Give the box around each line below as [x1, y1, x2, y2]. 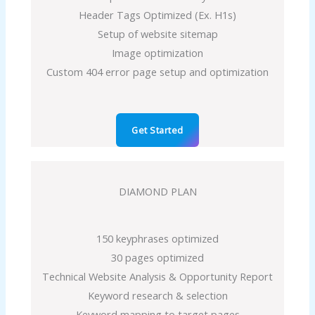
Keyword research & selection [87, 288, 228, 302]
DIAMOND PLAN [118, 184, 197, 198]
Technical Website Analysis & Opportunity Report [42, 269, 273, 283]
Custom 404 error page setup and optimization [46, 65, 269, 79]
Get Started [131, 123, 184, 136]
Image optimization [112, 46, 203, 60]
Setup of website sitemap [97, 27, 218, 41]
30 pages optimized [111, 250, 204, 264]
